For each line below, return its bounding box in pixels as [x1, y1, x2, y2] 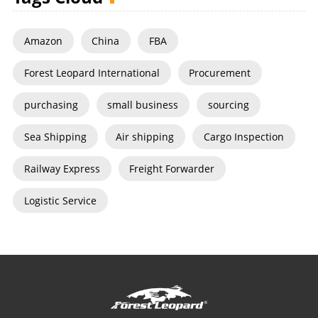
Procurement [189, 66, 251, 80]
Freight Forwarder [129, 161, 215, 175]
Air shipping [116, 130, 175, 144]
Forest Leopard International [23, 66, 160, 80]
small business [107, 98, 179, 112]
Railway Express [23, 161, 100, 175]
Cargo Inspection [204, 130, 285, 144]
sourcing [208, 98, 250, 112]
